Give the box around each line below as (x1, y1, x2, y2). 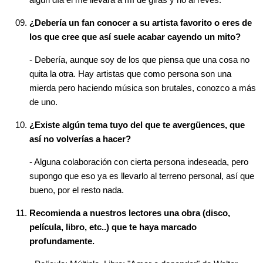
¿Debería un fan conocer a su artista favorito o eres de (29, 18, 252, 28)
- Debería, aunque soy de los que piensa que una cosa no (29, 55, 249, 65)
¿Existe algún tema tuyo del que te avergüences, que (29, 120, 245, 130)
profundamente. (29, 236, 95, 247)
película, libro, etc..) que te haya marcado (29, 222, 197, 232)
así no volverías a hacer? (29, 134, 131, 144)
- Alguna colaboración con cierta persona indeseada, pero (29, 157, 248, 167)
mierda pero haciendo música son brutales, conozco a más (29, 83, 256, 93)
